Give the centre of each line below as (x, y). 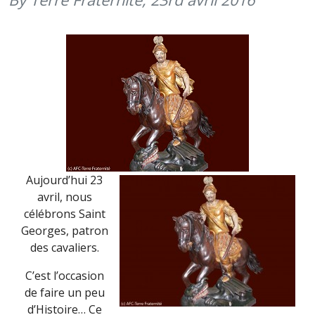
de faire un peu (64, 292)
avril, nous (64, 197)
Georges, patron (64, 231)
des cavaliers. (64, 247)
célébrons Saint (64, 214)
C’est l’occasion (64, 276)
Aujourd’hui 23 (64, 180)
